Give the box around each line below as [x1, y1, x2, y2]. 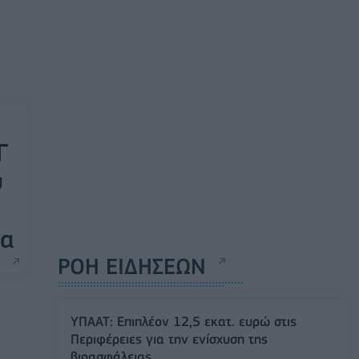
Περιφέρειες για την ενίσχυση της [71, 331, 268, 347]
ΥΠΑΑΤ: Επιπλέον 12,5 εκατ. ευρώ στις [71, 313, 296, 329]
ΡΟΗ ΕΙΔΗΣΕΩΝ [58, 253, 206, 280]
